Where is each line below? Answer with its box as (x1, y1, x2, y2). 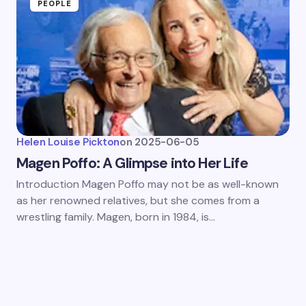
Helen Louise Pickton (16, 135, 120, 149)
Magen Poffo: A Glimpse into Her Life (16, 154, 248, 173)
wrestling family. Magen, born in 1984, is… (16, 210, 215, 224)
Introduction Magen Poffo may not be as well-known (16, 177, 279, 191)
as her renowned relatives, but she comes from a (16, 193, 260, 208)
